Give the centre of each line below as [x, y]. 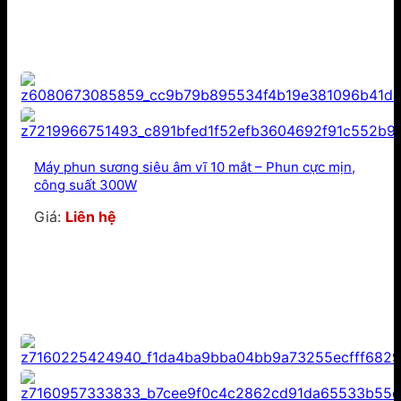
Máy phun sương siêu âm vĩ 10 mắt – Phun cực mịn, [195, 167]
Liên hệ [91, 217]
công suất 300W [85, 185]
